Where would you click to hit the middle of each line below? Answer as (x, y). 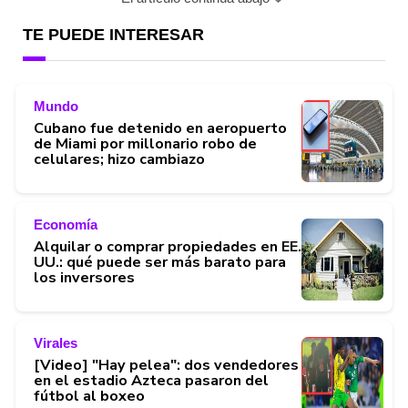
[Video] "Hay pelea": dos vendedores (166, 365)
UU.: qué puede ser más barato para (160, 262)
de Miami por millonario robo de (145, 143)
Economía (66, 224)
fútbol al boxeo (89, 396)
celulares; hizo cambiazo (119, 159)
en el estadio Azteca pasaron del (151, 380)
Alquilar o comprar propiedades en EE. (168, 246)
